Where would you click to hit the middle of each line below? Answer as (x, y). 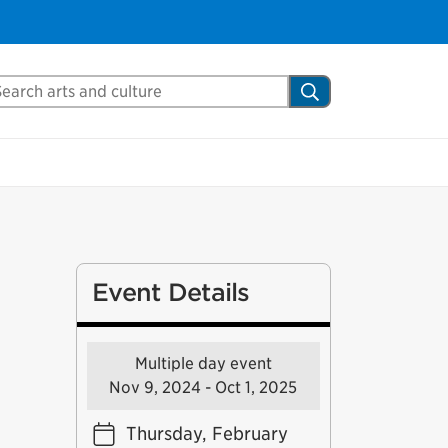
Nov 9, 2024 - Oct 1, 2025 (203, 387)
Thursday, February (206, 433)
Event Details (170, 292)
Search (332, 89)
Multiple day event (203, 363)
